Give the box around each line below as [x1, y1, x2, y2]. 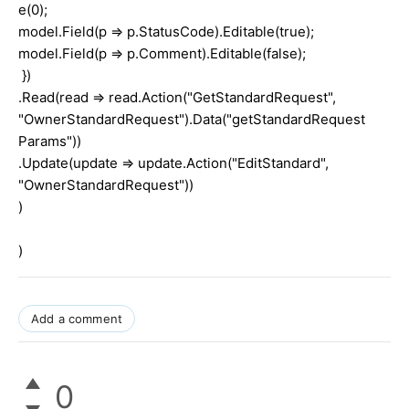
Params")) [18, 131, 81, 150]
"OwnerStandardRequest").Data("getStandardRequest [18, 110, 365, 128]
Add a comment [31, 310, 123, 326]
